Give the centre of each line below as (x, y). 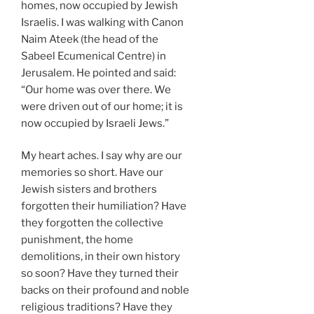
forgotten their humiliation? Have (104, 206)
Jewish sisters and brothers (89, 190)
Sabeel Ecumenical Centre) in (94, 56)
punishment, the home (77, 240)
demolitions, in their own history (101, 257)
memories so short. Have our (92, 173)
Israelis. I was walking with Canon (102, 22)
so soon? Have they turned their (100, 274)
